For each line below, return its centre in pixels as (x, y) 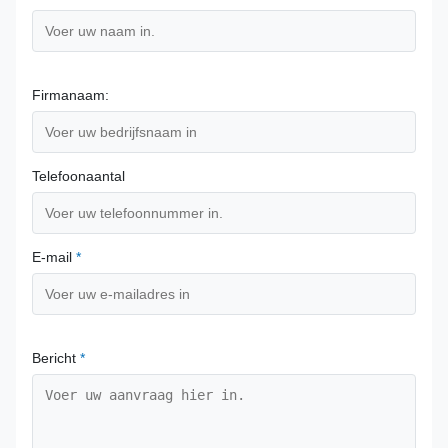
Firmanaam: (70, 95)
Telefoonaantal (78, 176)
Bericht (56, 358)
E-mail (54, 257)
